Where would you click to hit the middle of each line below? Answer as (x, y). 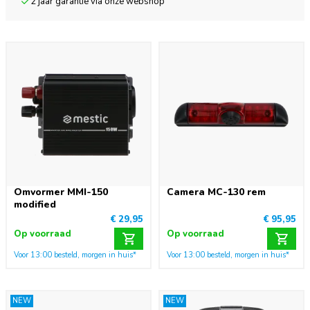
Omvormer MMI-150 (61, 192)
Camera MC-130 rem (216, 192)
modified (35, 204)
